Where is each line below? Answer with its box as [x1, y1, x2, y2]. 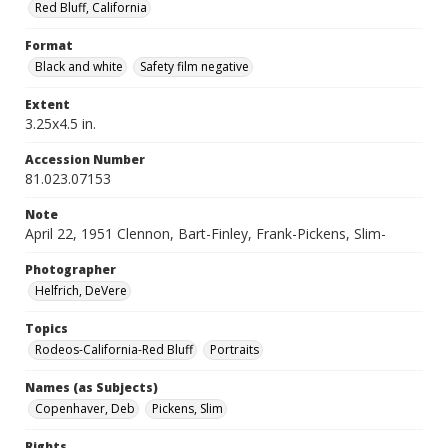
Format [25, 37, 73, 54]
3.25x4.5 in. [25, 114, 96, 133]
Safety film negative [140, 58, 249, 75]
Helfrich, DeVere [35, 282, 127, 299]
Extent [25, 96, 70, 113]
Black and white [35, 58, 123, 75]
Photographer [25, 261, 116, 278]
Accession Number [25, 151, 145, 168]
